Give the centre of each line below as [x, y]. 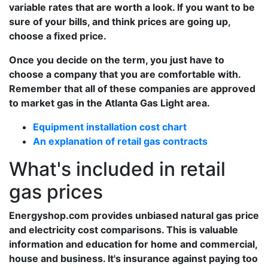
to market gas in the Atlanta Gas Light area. [109, 103]
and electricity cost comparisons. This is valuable [124, 230]
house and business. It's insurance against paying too [133, 258]
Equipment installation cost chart [110, 127]
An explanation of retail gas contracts [120, 141]
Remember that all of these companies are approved [132, 89]
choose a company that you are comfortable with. [125, 74]
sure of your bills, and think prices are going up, [120, 22]
